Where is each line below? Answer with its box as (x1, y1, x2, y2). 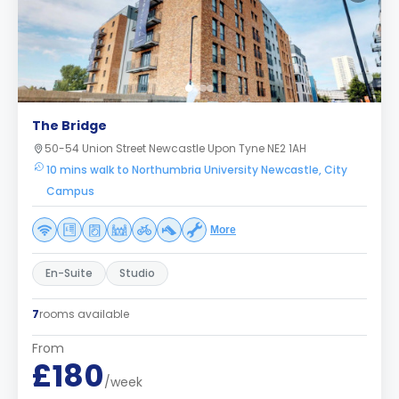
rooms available (39, 306, 129, 322)
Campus (46, 183, 94, 199)
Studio (119, 265, 155, 281)
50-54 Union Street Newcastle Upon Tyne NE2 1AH (45, 141, 306, 156)
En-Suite (45, 265, 93, 281)
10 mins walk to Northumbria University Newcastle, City (46, 162, 347, 177)
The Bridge (32, 117, 107, 134)
